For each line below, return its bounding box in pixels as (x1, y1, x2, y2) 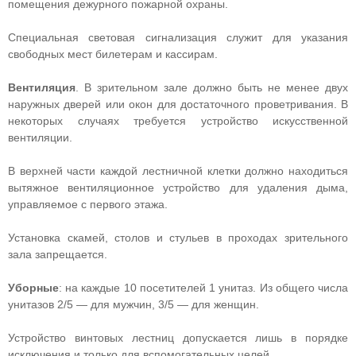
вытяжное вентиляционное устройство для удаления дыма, (8, 181, 348, 194)
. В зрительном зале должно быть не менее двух (75, 81, 348, 94)
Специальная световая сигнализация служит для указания (8, 31, 348, 44)
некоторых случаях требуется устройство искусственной (8, 114, 348, 127)
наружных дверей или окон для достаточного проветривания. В (8, 98, 348, 110)
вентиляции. (8, 131, 72, 144)
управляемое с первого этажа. (8, 198, 168, 211)
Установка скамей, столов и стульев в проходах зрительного (8, 231, 348, 244)
